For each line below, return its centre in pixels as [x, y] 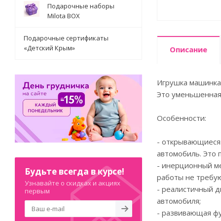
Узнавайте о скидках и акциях [73, 183]
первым [37, 191]
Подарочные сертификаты [66, 38]
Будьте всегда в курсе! [74, 171]
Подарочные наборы [81, 6]
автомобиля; [179, 201]
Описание [188, 49]
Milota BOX [64, 16]
